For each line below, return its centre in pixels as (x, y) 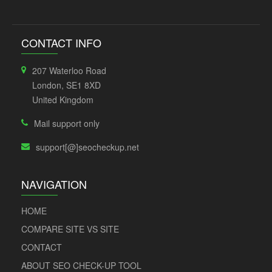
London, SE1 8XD (66, 85)
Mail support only (67, 123)
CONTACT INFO (61, 42)
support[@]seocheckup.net (87, 147)
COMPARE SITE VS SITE (70, 229)
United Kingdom (63, 100)
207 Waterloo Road (69, 70)
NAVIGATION (54, 184)
